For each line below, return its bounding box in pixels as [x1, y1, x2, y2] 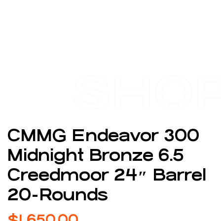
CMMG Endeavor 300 [7, 126, 199, 146]
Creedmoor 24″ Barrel [7, 166, 206, 185]
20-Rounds [7, 185, 108, 205]
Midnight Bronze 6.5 [7, 146, 184, 165]
